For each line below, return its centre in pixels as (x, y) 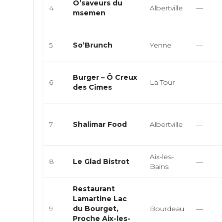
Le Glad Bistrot (101, 162)
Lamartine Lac (100, 199)
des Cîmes (93, 87)
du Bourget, (96, 209)
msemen (89, 13)
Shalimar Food (100, 124)
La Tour (163, 82)
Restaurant (94, 189)
